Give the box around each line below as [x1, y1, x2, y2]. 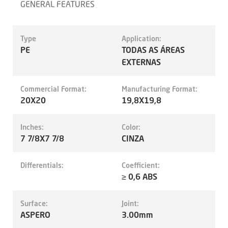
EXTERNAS [122, 56, 161, 68]
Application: [122, 34, 161, 43]
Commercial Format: [20, 84, 87, 94]
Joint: [122, 198, 139, 208]
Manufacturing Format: [122, 84, 197, 94]
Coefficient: [122, 160, 160, 170]
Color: [122, 122, 140, 132]
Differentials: [20, 160, 64, 170]
